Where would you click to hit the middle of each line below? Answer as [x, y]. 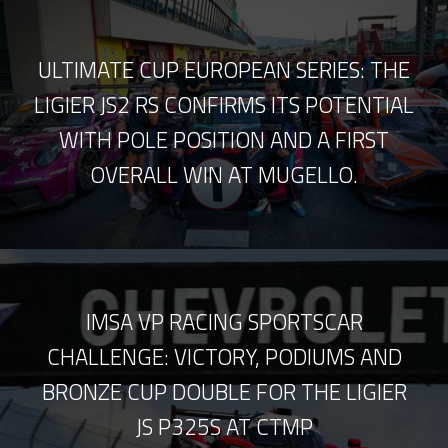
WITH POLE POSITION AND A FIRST [224, 140]
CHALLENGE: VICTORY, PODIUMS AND [224, 357]
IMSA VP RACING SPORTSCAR [224, 322]
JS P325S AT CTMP [224, 427]
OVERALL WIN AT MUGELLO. [224, 175]
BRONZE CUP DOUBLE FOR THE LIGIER [224, 392]
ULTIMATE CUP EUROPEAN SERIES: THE [224, 70]
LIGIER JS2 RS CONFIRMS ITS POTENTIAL [224, 105]
